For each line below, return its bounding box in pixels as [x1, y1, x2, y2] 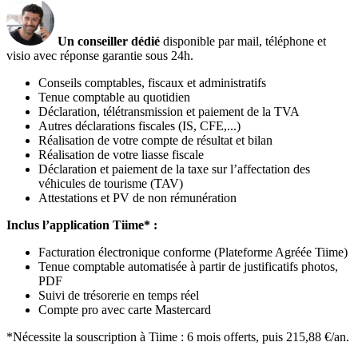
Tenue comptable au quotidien [38, 89, 190, 104]
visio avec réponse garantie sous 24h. [6, 48, 193, 62]
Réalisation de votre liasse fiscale [38, 147, 204, 161]
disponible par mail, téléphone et [163, 34, 326, 48]
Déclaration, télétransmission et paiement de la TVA [38, 104, 300, 118]
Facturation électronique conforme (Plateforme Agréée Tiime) [38, 245, 348, 259]
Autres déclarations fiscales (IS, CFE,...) [38, 118, 241, 133]
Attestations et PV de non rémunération [38, 190, 237, 205]
